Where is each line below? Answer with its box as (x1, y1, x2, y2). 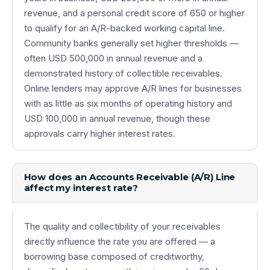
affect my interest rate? (24, 182, 138, 194)
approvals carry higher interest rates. (24, 128, 175, 140)
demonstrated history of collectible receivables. (24, 67, 222, 80)
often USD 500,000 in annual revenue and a (24, 52, 202, 64)
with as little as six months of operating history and (24, 98, 232, 110)
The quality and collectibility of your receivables (24, 220, 221, 232)
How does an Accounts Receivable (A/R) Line (24, 171, 236, 183)
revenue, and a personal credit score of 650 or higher (24, 7, 245, 19)
